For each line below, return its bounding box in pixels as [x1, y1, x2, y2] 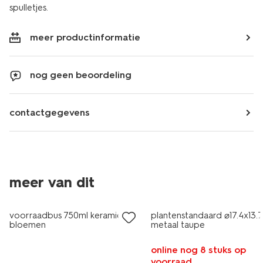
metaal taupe [151, 220, 205, 230]
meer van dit [9, 174, 95, 191]
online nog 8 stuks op [151, 244, 247, 255]
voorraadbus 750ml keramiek [9, 210, 126, 221]
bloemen [9, 220, 46, 230]
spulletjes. [9, 2, 48, 13]
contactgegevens [9, 107, 90, 118]
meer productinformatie [30, 32, 140, 43]
